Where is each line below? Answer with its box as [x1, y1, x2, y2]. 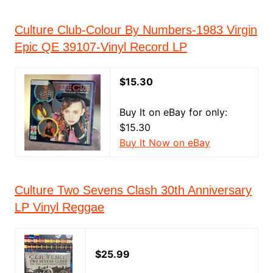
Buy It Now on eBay [119, 136, 210, 149]
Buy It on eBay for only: [119, 106, 227, 118]
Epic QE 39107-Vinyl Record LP [14, 40, 187, 54]
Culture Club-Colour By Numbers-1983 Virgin [14, 23, 257, 37]
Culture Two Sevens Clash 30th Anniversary [14, 183, 252, 197]
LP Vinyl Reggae [14, 200, 104, 214]
